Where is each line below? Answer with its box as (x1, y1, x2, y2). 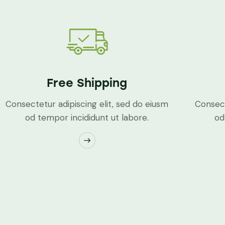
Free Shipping (47, 76, 128, 90)
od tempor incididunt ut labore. (25, 112, 149, 124)
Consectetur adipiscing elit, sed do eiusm (6, 98, 169, 110)
